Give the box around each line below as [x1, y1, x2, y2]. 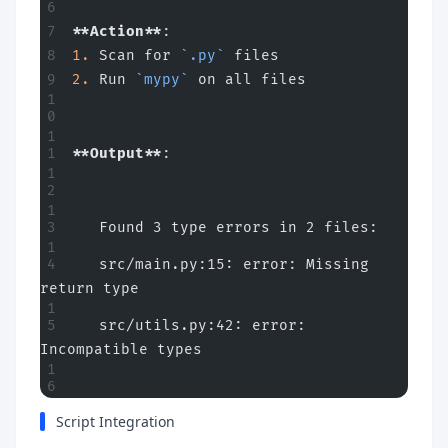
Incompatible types [40, 340, 202, 358]
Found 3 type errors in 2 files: [72, 218, 378, 236]
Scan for [90, 46, 180, 64]
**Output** [72, 144, 162, 162]
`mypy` [135, 70, 189, 88]
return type [40, 279, 139, 297]
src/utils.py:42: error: [72, 316, 306, 334]
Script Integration [56, 411, 175, 431]
